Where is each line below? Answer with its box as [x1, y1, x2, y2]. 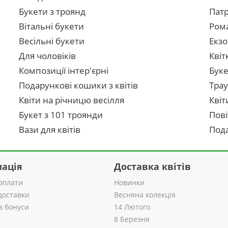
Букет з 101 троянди [19, 109, 103, 121]
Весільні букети [19, 35, 85, 47]
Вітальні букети [19, 20, 84, 32]
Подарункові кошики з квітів [19, 79, 138, 91]
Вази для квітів [19, 124, 81, 135]
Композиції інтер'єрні [19, 65, 109, 76]
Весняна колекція [114, 190, 176, 199]
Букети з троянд [19, 6, 86, 17]
